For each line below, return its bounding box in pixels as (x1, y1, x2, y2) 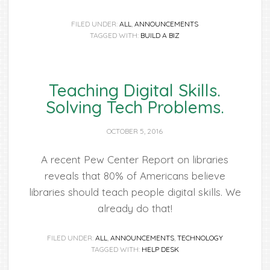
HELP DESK (141, 245, 179, 254)
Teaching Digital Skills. (49, 80, 221, 101)
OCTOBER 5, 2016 (107, 127, 163, 136)
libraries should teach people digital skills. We (28, 186, 241, 198)
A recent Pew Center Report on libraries (41, 153, 229, 166)
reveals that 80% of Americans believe (44, 169, 225, 182)
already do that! (97, 202, 172, 215)
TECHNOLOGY (177, 233, 223, 242)
